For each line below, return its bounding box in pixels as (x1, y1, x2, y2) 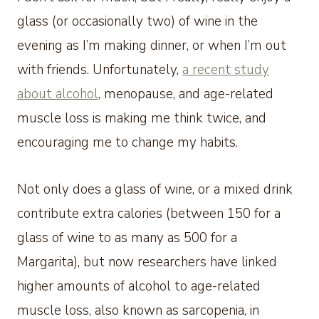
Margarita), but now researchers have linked (17, 253, 277, 272)
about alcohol (17, 85, 98, 104)
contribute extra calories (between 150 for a (17, 204, 281, 224)
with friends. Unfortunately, (17, 61, 182, 80)
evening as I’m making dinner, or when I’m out (17, 36, 286, 56)
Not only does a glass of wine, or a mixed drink (17, 180, 293, 199)
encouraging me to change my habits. (17, 133, 238, 152)
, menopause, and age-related (98, 85, 273, 104)
